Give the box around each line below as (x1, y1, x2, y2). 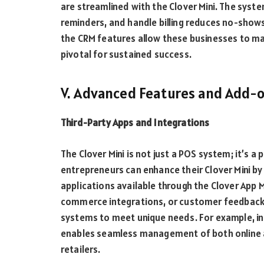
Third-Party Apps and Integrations (61, 116, 210, 130)
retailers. (61, 242, 101, 256)
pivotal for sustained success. (61, 48, 192, 61)
